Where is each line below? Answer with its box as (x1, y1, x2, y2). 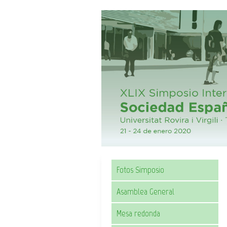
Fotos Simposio (117, 164, 164, 176)
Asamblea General (117, 186, 174, 198)
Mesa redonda (117, 208, 160, 219)
